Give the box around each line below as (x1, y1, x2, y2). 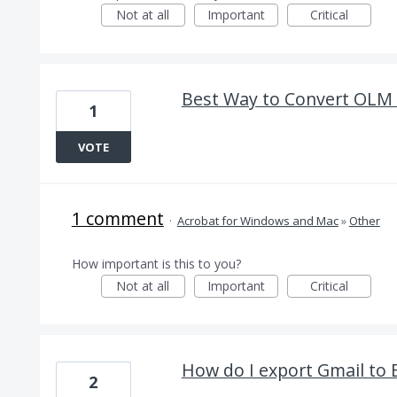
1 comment (71, 206, 164, 230)
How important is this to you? (71, 255, 241, 272)
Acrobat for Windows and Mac (176, 213, 339, 229)
